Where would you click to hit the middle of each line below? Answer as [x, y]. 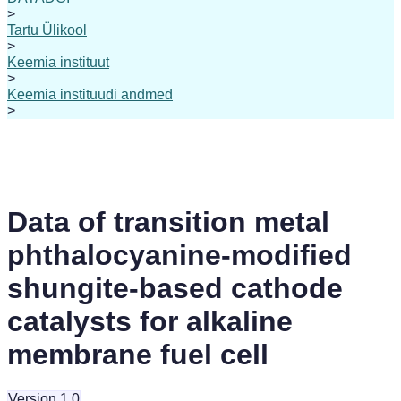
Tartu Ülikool [47, 30]
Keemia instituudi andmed [90, 94]
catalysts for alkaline [150, 322]
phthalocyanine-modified [179, 256]
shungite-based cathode [175, 289]
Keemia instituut [58, 62]
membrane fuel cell [138, 355]
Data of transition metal [168, 222]
